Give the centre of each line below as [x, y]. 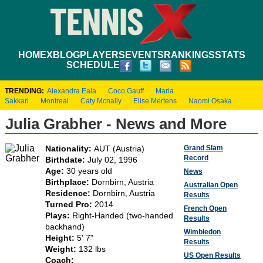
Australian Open [210, 185]
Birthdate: [66, 160]
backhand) [65, 227]
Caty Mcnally [101, 101]
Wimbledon [202, 232]
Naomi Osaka [210, 101]
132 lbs [92, 249]
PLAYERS [102, 55]
